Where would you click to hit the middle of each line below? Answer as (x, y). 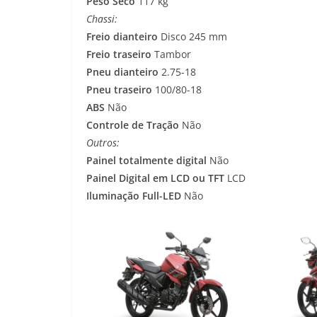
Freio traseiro (119, 54)
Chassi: (102, 19)
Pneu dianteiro (122, 72)
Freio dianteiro (122, 37)
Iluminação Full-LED (134, 196)
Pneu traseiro (119, 90)
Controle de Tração (133, 125)
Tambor (171, 54)
